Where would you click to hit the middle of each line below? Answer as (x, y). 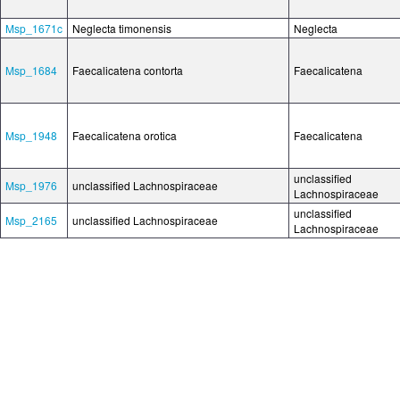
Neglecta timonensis (122, 28)
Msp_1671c (34, 28)
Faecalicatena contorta (128, 70)
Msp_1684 (31, 70)
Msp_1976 (31, 185)
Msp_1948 (31, 135)
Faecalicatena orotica (125, 135)
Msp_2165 (31, 220)
